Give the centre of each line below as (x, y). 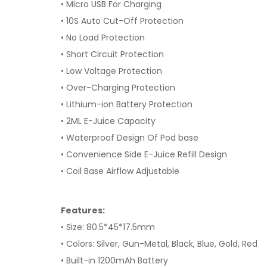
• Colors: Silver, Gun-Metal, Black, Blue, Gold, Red (159, 244)
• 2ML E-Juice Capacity (108, 121)
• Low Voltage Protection (111, 71)
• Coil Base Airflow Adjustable (120, 171)
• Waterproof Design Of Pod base (130, 138)
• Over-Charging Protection (118, 88)
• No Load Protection (103, 38)
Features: (83, 210)
